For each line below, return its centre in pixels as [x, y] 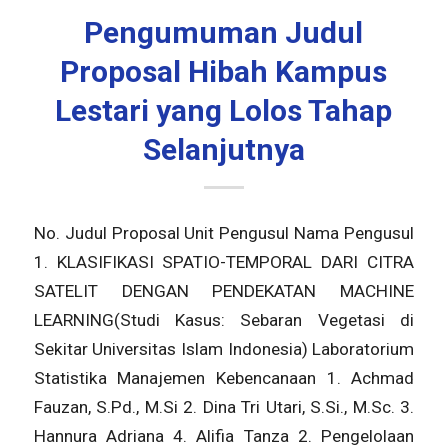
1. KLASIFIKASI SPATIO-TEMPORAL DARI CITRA [224, 262]
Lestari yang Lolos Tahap [224, 110]
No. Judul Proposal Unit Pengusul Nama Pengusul [224, 233]
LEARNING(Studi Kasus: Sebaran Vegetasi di [224, 320]
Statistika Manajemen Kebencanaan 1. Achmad [224, 378]
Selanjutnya [223, 149]
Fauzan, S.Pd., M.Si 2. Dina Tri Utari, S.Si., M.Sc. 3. [224, 407]
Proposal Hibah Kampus [224, 71]
